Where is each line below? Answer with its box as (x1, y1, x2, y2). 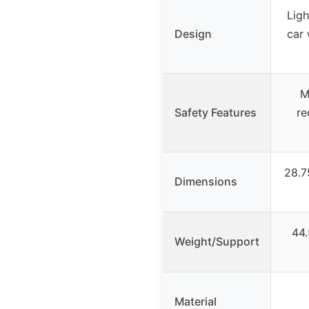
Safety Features (175, 105, 257, 119)
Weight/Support (175, 234, 259, 248)
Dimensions (175, 174, 237, 188)
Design (175, 26, 212, 41)
